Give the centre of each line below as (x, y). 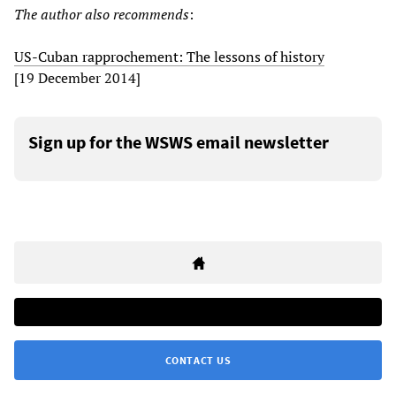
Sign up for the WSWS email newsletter (179, 142)
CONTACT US (198, 361)
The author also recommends (102, 15)
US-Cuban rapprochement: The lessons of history (169, 57)
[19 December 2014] (77, 78)
